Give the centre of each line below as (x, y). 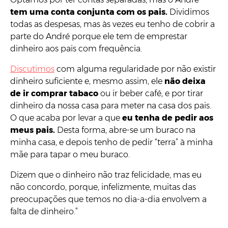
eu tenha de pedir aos (168, 118)
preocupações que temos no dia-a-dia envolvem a (108, 199)
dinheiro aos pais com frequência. (76, 48)
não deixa (185, 81)
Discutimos (32, 69)
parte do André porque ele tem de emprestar (99, 36)
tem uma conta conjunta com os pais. (89, 12)
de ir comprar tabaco (54, 93)
